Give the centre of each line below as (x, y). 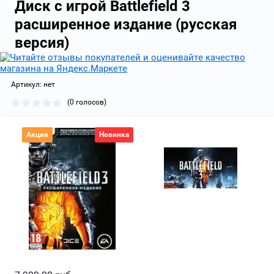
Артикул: (26, 84)
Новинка (114, 134)
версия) (42, 43)
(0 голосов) (87, 102)
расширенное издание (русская (126, 24)
